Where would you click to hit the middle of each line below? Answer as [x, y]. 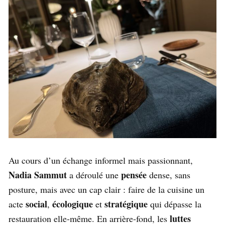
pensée [134, 175]
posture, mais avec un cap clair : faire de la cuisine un [106, 190]
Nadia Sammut [38, 175]
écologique [73, 204]
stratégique [126, 204]
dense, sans [168, 175]
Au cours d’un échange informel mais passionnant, [101, 160]
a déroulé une [94, 175]
